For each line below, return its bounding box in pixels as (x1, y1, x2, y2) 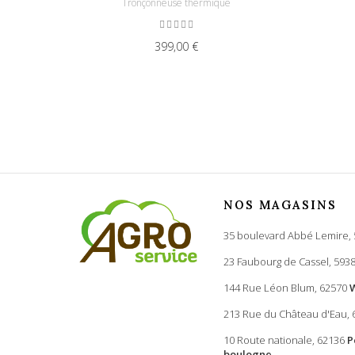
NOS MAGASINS (223, 197, 337, 213)
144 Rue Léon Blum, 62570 (223, 281, 349, 296)
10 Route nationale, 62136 (223, 333, 347, 348)
